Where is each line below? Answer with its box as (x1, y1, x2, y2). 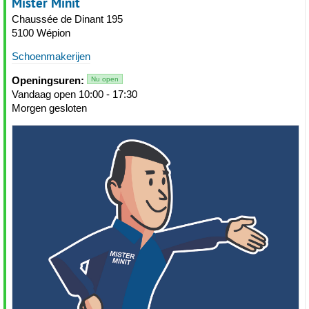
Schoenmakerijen (12, 50, 90, 62)
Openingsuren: (12, 74, 84, 86)
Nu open (91, 75, 119, 83)
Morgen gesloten (12, 102, 87, 114)
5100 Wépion (12, 27, 70, 39)
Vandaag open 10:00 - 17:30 (12, 88, 137, 100)
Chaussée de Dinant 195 (12, 13, 123, 25)
